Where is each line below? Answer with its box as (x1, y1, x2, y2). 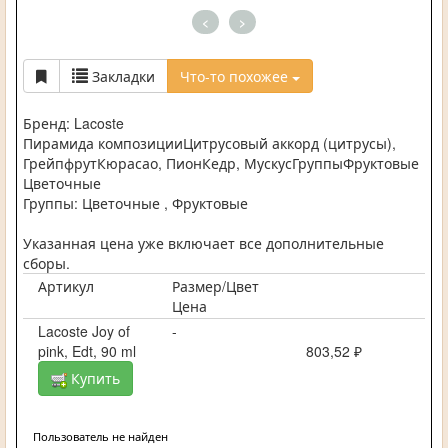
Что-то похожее (180, 66, 292, 87)
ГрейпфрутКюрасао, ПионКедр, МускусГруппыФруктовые (23, 153, 419, 174)
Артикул (38, 276, 94, 297)
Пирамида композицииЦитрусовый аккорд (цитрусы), (23, 133, 396, 154)
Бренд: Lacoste (23, 113, 124, 134)
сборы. (23, 253, 70, 274)
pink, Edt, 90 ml (38, 341, 136, 362)
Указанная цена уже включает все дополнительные (23, 233, 384, 254)
